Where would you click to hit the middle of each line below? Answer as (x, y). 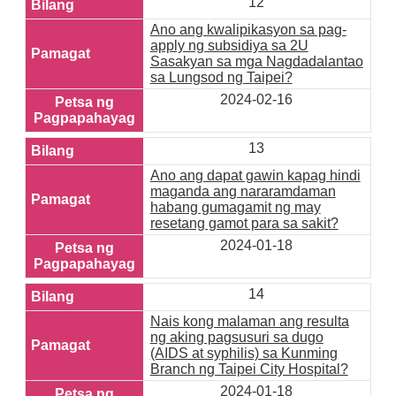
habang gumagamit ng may (235, 208)
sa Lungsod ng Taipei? (221, 78)
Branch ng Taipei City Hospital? (249, 369)
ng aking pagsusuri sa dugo (236, 338)
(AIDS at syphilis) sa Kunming (244, 354)
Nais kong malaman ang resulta (249, 322)
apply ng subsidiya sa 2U (229, 46)
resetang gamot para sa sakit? (244, 224)
